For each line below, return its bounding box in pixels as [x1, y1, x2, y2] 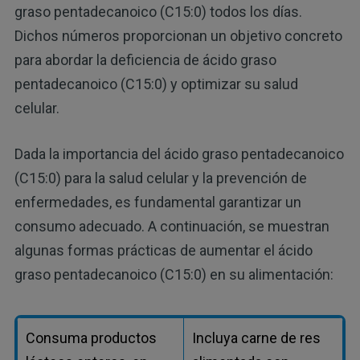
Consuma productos [25, 329, 157, 346]
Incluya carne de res [191, 329, 321, 346]
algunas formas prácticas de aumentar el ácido [14, 241, 313, 259]
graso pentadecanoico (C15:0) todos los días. [14, 2, 302, 20]
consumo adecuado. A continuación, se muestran [14, 217, 329, 235]
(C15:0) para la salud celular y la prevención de [14, 169, 307, 186]
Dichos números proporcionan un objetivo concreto [14, 27, 342, 44]
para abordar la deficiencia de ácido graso [14, 51, 276, 68]
